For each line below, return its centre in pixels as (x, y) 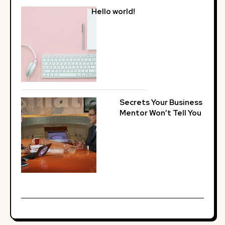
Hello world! (113, 12)
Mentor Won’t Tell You (160, 113)
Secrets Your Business (161, 102)
